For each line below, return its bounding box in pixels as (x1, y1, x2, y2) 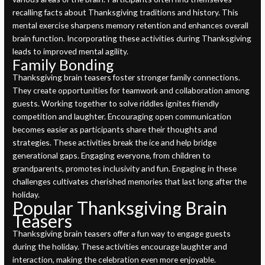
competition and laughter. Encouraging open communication (12, 111, 232, 121)
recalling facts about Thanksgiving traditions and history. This (12, 7, 239, 17)
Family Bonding (12, 55, 115, 73)
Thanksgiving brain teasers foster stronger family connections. (12, 72, 241, 82)
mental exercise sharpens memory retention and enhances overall (12, 20, 249, 30)
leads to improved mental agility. (12, 46, 129, 56)
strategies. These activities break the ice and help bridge (12, 137, 217, 147)
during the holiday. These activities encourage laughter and (12, 241, 228, 251)
